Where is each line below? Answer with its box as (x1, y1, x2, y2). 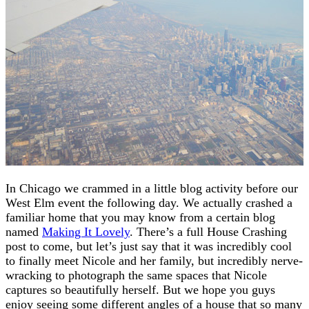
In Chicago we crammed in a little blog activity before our (6, 181, 298, 195)
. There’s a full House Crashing (130, 224, 287, 239)
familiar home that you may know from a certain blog (6, 210, 275, 224)
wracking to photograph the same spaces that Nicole (6, 268, 267, 282)
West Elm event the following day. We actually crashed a (6, 195, 292, 210)
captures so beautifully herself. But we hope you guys (6, 282, 275, 297)
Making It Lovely (42, 224, 130, 239)
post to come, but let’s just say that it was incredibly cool (6, 239, 292, 253)
